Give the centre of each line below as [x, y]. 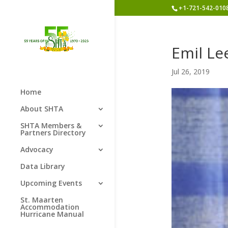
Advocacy [37, 149]
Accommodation [50, 207]
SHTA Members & [51, 125]
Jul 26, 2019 [190, 72]
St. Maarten [42, 199]
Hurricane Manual [52, 214]
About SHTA [42, 108]
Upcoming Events [51, 183]
